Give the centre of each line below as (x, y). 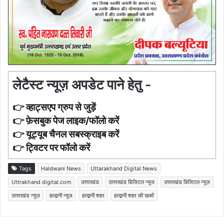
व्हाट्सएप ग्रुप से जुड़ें (61, 107)
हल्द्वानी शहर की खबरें (134, 196)
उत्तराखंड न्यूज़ (26, 196)
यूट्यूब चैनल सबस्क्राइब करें (72, 134)
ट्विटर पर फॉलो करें (58, 148)
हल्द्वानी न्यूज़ (61, 196)
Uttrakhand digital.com (41, 182)
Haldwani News (61, 169)
